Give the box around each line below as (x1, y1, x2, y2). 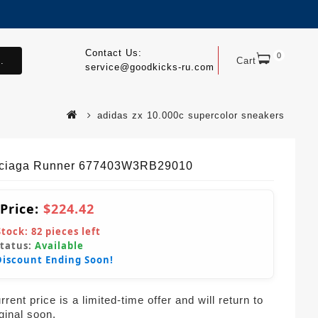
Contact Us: (84, 48, 142, 58)
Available (35, 239, 84, 252)
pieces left (43, 225, 101, 238)
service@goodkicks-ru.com (84, 62, 214, 72)
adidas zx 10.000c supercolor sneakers (97, 110, 285, 121)
